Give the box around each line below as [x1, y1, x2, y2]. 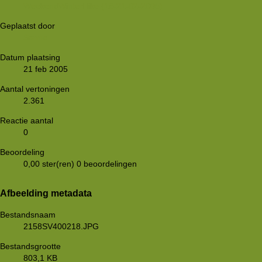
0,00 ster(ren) [23, 158, 74, 168]
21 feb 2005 [23, 64, 68, 74]
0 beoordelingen [77, 158, 137, 168]
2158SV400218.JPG [23, 221, 99, 231]
